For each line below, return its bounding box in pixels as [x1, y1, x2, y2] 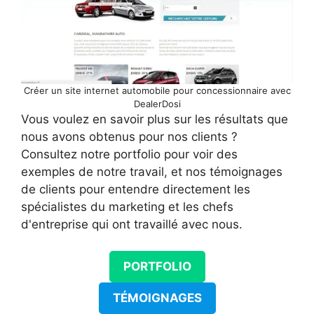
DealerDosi [133, 97, 181, 109]
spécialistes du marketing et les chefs [21, 199, 233, 214]
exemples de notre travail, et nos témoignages [21, 164, 282, 179]
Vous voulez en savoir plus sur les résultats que [21, 111, 288, 126]
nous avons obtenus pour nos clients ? [21, 129, 238, 144]
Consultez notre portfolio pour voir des [21, 146, 238, 161]
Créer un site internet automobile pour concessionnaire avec [23, 84, 291, 96]
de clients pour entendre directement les [21, 182, 250, 196]
